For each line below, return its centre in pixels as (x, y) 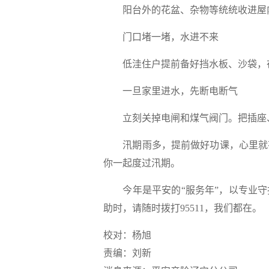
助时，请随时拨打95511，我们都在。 (183, 208)
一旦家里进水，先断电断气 (180, 91)
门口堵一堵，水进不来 (171, 37)
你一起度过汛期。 (142, 163)
